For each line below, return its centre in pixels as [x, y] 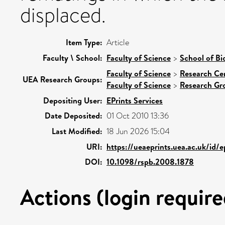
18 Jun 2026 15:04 [138, 131]
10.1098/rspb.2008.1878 [150, 161]
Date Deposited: [74, 115]
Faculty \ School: [73, 58]
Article [118, 42]
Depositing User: [73, 100]
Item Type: [84, 42]
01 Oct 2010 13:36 [138, 116]
